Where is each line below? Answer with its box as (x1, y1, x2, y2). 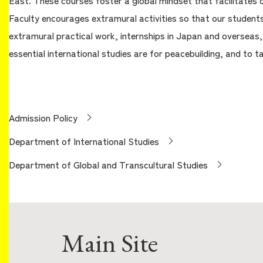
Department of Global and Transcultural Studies (9, 157, 208, 172)
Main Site (62, 226, 158, 260)
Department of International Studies (9, 134, 159, 149)
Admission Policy (9, 110, 77, 125)
